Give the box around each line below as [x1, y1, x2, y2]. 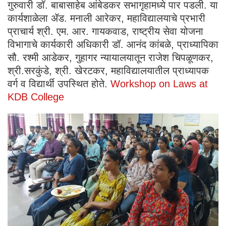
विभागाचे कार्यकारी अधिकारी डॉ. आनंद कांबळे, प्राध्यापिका [8, 39, 218, 50]
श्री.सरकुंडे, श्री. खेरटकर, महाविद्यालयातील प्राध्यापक [8, 65, 209, 77]
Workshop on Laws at [110, 78, 208, 90]
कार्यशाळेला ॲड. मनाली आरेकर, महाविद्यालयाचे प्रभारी [8, 13, 205, 24]
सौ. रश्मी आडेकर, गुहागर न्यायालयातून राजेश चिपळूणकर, [8, 52, 213, 64]
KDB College [8, 91, 64, 103]
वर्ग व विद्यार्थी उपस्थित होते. [8, 78, 110, 90]
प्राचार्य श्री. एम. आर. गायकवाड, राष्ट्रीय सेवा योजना [8, 26, 203, 37]
